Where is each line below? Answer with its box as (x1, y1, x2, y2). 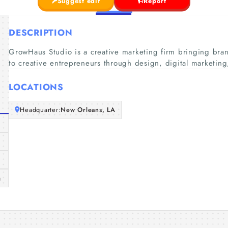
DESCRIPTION (9, 26, 73, 39)
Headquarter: (20, 105, 61, 115)
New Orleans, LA (61, 105, 116, 115)
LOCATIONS (9, 80, 64, 93)
